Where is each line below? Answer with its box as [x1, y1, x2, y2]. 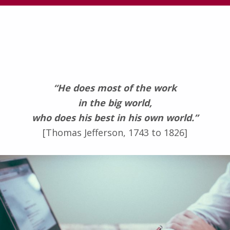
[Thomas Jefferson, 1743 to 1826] [43, 126, 187, 139]
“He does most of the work [53, 81, 177, 94]
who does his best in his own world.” [32, 111, 198, 124]
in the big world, [78, 96, 152, 109]
